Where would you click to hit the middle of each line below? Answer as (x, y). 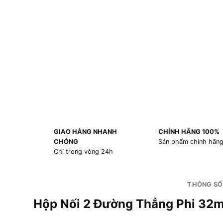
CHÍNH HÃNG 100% (189, 132)
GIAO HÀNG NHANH (85, 132)
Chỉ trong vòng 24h (83, 152)
